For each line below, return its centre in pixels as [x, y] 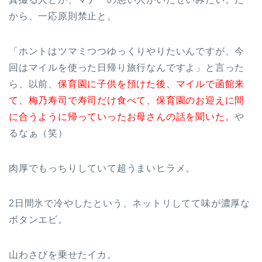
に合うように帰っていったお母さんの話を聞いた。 [122, 117]
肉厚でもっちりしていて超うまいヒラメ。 [102, 168]
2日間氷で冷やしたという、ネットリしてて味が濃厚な [130, 204]
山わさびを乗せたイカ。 [63, 255]
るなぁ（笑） [38, 133]
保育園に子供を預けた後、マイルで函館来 [151, 84]
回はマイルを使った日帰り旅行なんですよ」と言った [127, 68]
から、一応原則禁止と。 [63, 16]
